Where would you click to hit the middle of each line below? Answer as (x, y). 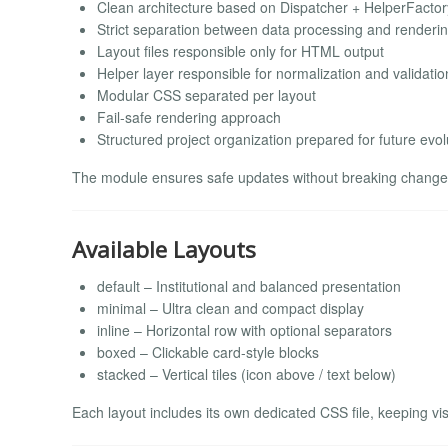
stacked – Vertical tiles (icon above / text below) (246, 373)
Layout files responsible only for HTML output (240, 50)
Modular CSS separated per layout (206, 94)
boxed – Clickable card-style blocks (208, 351)
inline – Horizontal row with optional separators (244, 329)
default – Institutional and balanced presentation (249, 285)
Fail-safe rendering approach (189, 116)
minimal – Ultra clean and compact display (230, 307)
